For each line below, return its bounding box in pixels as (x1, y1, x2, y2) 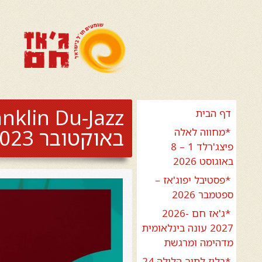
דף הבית (195, 106, 231, 120)
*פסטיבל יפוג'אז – (154, 173, 231, 187)
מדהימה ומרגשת (164, 236, 233, 249)
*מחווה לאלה (174, 125, 231, 139)
